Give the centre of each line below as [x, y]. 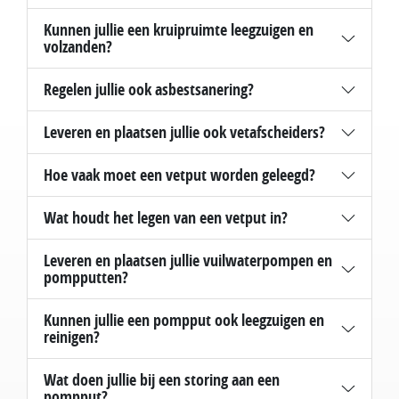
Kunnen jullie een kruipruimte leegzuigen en [178, 30]
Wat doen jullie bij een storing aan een [161, 380]
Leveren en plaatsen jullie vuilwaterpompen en [187, 261]
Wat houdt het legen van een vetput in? [165, 218]
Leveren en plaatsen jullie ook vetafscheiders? [184, 133]
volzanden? [77, 47]
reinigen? [71, 338]
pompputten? [85, 278]
